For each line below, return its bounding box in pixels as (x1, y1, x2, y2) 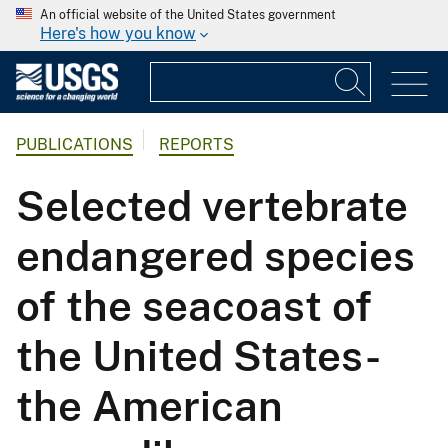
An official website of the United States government (40, 8, 336, 22)
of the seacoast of (16, 281, 372, 331)
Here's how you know (40, 24, 196, 43)
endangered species (16, 231, 415, 281)
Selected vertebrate (16, 181, 408, 231)
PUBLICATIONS (16, 135, 133, 155)
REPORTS (159, 135, 234, 155)
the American (16, 381, 283, 431)
